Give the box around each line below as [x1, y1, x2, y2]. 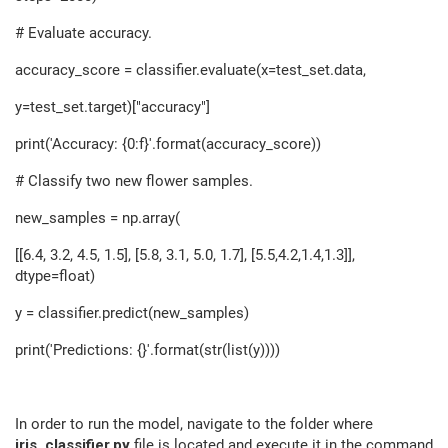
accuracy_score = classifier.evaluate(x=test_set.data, [15, 61, 366, 79]
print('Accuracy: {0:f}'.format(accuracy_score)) [15, 135, 321, 153]
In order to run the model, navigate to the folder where [15, 415, 373, 433]
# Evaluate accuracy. [15, 24, 152, 42]
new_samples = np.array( [15, 209, 180, 227]
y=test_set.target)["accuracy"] [15, 98, 210, 116]
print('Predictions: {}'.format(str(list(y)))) [15, 341, 280, 359]
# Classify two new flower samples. [15, 172, 253, 190]
